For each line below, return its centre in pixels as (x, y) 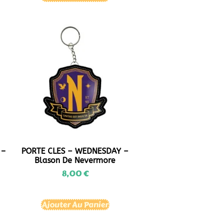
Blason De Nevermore (75, 160)
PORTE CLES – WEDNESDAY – (75, 151)
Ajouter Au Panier (75, 204)
